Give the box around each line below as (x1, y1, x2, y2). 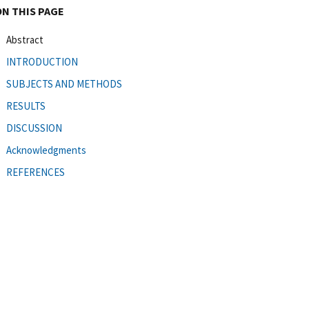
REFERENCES (6, 165, 65, 179)
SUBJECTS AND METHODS (6, 77, 122, 90)
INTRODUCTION (6, 54, 78, 68)
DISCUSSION (6, 121, 62, 134)
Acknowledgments (6, 143, 86, 157)
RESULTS (6, 99, 46, 112)
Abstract (6, 32, 43, 46)
